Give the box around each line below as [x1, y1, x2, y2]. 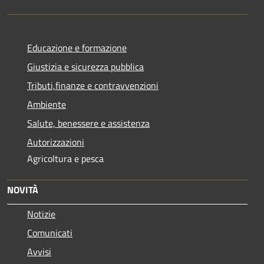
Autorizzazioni [27, 134, 84, 149]
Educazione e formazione [27, 40, 127, 55]
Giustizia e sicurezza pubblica [27, 59, 144, 74]
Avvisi [27, 244, 51, 259]
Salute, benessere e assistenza [27, 115, 150, 130]
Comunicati [27, 225, 72, 240]
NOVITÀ [7, 182, 38, 197]
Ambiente [27, 97, 66, 111]
